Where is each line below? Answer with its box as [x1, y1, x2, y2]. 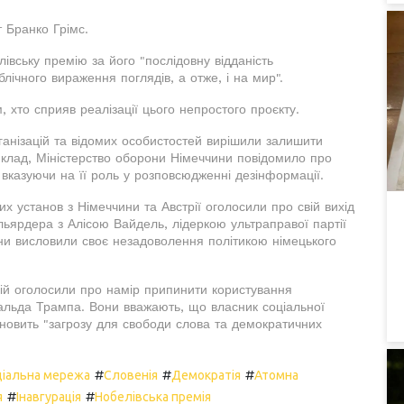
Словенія [104, 368, 158, 382]
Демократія [171, 368, 241, 382]
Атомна [254, 368, 298, 382]
